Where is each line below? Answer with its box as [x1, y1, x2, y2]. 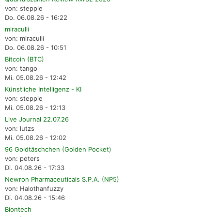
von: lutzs [5, 124, 34, 132]
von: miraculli [5, 34, 44, 42]
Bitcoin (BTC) [5, 55, 44, 63]
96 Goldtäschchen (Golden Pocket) [5, 145, 111, 153]
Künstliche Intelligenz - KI [5, 85, 81, 93]
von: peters [5, 154, 40, 162]
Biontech [5, 205, 31, 213]
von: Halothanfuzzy [5, 184, 63, 192]
